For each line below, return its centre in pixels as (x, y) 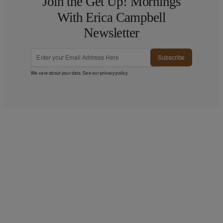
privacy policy (113, 73)
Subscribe (171, 57)
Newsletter (111, 33)
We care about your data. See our (65, 73)
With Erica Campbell (111, 17)
